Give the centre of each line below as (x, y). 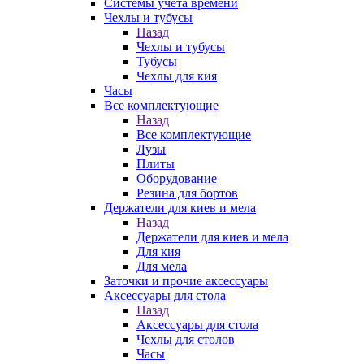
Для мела (162, 266)
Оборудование (177, 178)
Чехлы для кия (177, 76)
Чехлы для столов (186, 339)
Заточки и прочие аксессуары (186, 281)
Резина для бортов (187, 193)
